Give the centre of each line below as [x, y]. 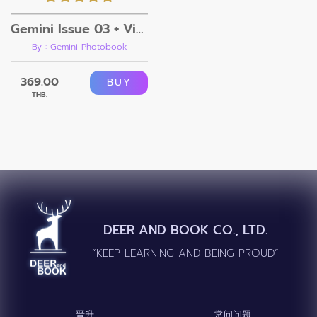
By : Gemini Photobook [79, 46]
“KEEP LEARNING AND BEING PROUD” [185, 253]
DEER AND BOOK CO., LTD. [185, 230]
